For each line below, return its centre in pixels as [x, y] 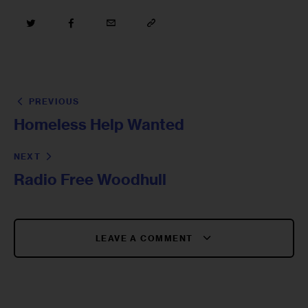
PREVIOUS [54, 101]
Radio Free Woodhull [90, 179]
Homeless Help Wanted [99, 124]
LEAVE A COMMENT [145, 238]
